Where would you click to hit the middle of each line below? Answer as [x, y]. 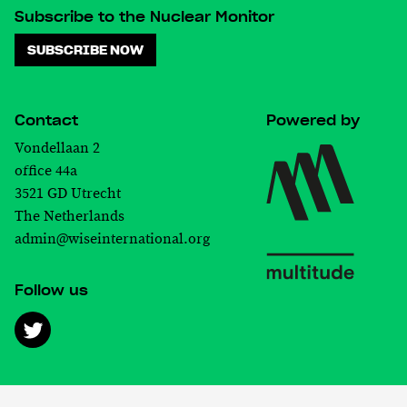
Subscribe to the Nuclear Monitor [144, 16]
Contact [46, 119]
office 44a [46, 171]
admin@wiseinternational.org [112, 239]
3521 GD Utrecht [72, 194]
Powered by [313, 119]
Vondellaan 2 [57, 148]
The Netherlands [76, 216]
